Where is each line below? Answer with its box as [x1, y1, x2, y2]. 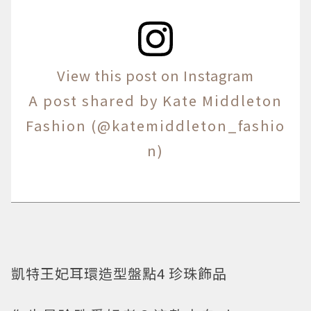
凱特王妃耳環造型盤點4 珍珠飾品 [11, 262, 227, 283]
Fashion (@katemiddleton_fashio [26, 115, 285, 135]
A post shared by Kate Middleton [28, 90, 283, 110]
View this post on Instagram [57, 65, 254, 85]
